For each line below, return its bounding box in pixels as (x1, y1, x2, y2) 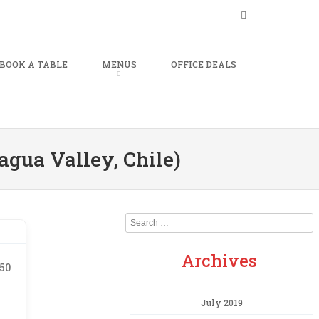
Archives (182, 249, 257, 273)
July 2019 (200, 297, 243, 309)
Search (125, 214, 157, 226)
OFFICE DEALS (171, 58, 236, 70)
